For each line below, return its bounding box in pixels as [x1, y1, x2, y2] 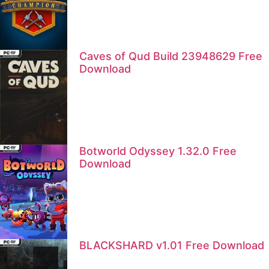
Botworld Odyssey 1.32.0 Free [79, 144, 237, 157]
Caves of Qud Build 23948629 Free [79, 49, 262, 62]
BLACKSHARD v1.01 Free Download [79, 239, 264, 252]
